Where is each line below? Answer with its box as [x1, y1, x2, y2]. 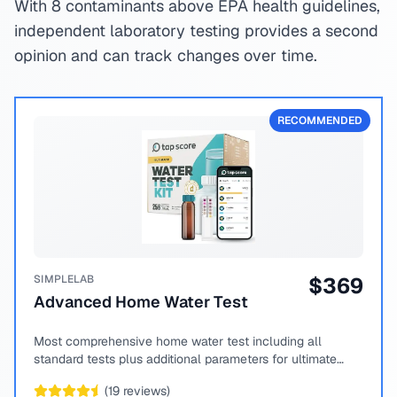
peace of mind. [34, 369, 119, 385]
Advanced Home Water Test [34, 292, 248, 312]
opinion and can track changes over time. [14, 45, 317, 66]
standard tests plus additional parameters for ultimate [34, 351, 337, 367]
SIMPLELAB [34, 272, 95, 286]
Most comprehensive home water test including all [34, 333, 322, 349]
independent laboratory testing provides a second [14, 20, 378, 41]
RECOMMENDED [277, 113, 362, 128]
